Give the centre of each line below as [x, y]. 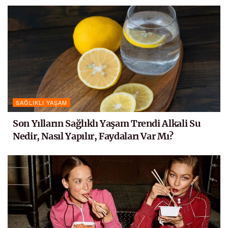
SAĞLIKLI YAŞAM [41, 102]
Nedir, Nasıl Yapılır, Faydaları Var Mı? [93, 136]
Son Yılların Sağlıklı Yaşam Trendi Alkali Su [107, 123]
